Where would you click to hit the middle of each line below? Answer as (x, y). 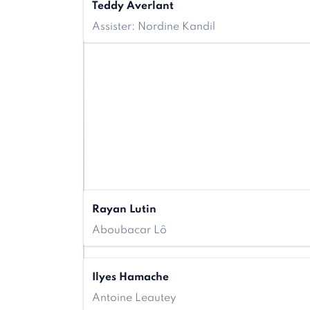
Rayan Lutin (124, 210)
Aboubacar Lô (129, 230)
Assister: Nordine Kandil (154, 27)
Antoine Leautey (134, 298)
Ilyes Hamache (130, 277)
